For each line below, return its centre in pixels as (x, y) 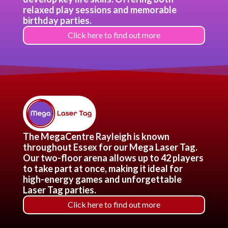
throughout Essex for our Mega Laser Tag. (110, 147)
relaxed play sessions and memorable (99, 10)
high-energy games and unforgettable (102, 179)
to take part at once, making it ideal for (103, 168)
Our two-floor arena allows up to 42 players (113, 158)
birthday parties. (57, 20)
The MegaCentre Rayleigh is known (96, 136)
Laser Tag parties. (59, 190)
